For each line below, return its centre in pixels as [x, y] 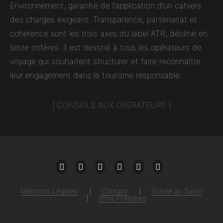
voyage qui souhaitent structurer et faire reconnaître [105, 61]
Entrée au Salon [176, 191]
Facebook [97, 177]
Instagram [135, 177]
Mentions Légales [49, 191]
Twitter [111, 177]
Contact [114, 191]
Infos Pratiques [122, 198]
